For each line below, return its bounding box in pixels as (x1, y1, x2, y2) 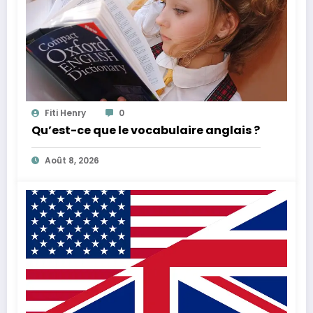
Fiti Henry (45, 107, 86, 119)
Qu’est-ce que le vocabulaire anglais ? (31, 122, 260, 139)
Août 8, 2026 (45, 154, 99, 167)
